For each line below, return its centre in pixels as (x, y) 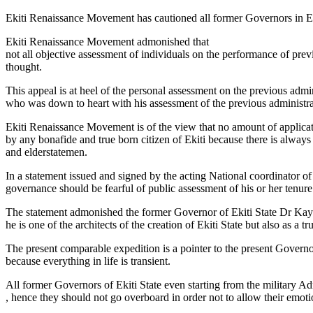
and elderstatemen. (46, 152)
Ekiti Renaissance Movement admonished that (107, 41)
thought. (24, 66)
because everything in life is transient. (88, 261)
